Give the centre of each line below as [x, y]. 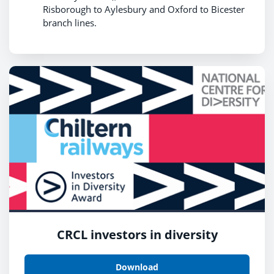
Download [137, 267]
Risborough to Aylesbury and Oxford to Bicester [144, 9]
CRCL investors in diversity [137, 235]
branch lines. [70, 23]
